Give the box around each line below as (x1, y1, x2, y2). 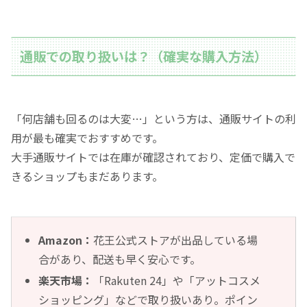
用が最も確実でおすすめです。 (11, 130, 163, 147)
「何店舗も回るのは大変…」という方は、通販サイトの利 (11, 110, 296, 127)
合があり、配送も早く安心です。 (38, 251, 201, 268)
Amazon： (38, 232, 94, 249)
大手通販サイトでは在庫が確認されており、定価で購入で (11, 149, 295, 166)
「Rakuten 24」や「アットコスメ (93, 272, 261, 289)
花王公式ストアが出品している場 (93, 232, 258, 249)
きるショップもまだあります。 (11, 168, 163, 185)
